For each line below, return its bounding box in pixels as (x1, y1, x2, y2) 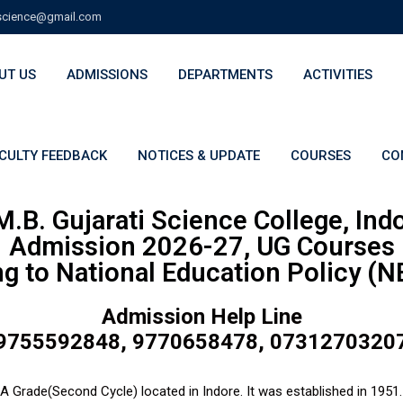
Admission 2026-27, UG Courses (8, 231, 395, 262)
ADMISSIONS (67, 67, 148, 83)
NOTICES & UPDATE (138, 148, 260, 164)
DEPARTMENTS (178, 67, 273, 83)
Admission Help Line (101, 304, 302, 329)
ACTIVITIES (303, 67, 372, 83)
